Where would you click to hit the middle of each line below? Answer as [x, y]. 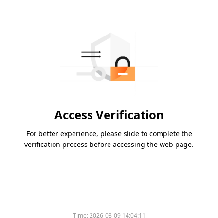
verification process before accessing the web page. [109, 145]
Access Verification [109, 115]
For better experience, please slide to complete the [109, 134]
